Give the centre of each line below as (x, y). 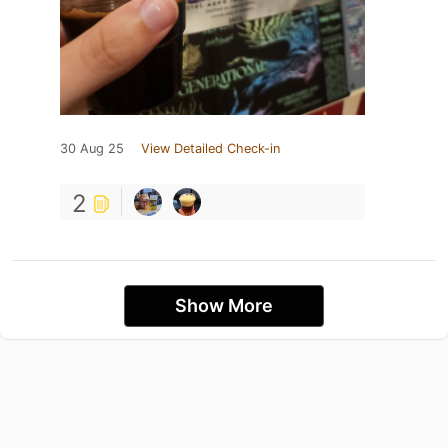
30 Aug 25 (92, 148)
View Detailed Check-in (210, 148)
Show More (224, 305)
